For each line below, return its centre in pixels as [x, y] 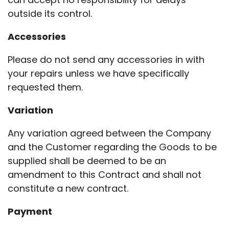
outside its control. [50, 13]
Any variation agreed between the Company [109, 133]
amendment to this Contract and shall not [105, 174]
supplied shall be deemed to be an [87, 161]
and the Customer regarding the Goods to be [112, 147]
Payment [30, 211]
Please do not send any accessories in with [106, 59]
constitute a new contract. [68, 188]
